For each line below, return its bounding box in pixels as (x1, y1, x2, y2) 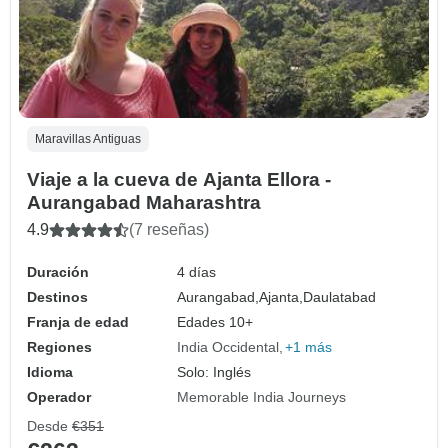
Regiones (27, 339, 92, 356)
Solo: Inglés (177, 364, 252, 381)
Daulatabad (303, 289, 377, 306)
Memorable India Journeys (177, 389, 347, 406)
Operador (27, 389, 91, 406)
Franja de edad (27, 314, 129, 331)
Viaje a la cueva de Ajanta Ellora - (27, 169, 331, 191)
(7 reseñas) (129, 221, 209, 239)
